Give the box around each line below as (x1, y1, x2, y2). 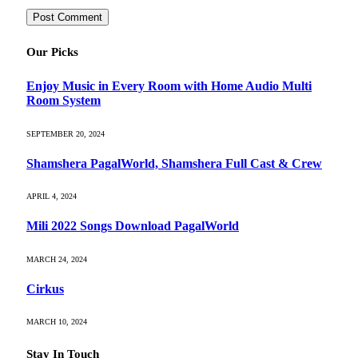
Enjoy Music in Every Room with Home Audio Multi (26, 79, 312, 93)
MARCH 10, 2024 (26, 317, 87, 327)
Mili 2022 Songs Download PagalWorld (26, 219, 239, 233)
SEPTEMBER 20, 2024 (26, 129, 105, 138)
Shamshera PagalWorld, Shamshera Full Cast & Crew (26, 156, 322, 170)
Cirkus (26, 281, 64, 296)
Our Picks (26, 46, 78, 59)
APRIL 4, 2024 (26, 192, 77, 201)
